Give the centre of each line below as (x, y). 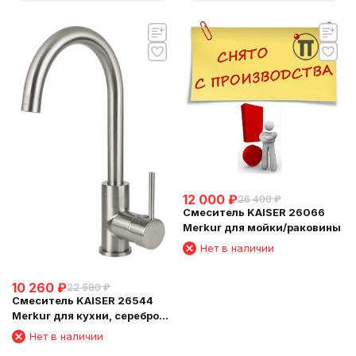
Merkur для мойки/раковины (262, 228)
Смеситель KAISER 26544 (83, 301)
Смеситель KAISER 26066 (254, 213)
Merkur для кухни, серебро (85, 316)
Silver (27, 331)
